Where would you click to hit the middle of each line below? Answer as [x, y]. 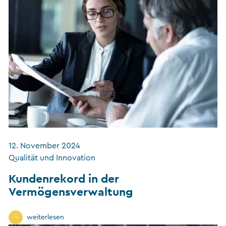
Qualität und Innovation [52, 158]
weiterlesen [45, 218]
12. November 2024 [44, 146]
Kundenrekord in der [64, 179]
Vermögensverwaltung [71, 192]
